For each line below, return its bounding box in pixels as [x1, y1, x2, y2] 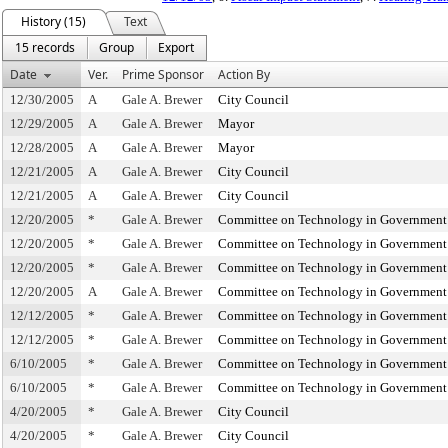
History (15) [21, 13, 86, 30]
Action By [218, 66, 270, 83]
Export [158, 39, 194, 56]
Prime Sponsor [122, 66, 204, 83]
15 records [15, 39, 75, 56]
